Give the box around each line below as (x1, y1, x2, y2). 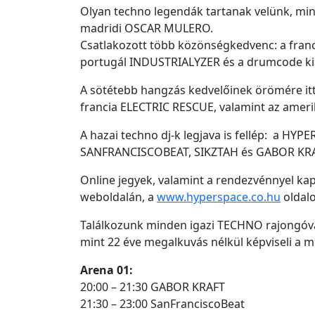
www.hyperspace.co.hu (157, 189, 281, 205)
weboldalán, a (80, 189, 157, 205)
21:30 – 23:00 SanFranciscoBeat (80, 296, 247, 311)
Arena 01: (80, 262, 133, 278)
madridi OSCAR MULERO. (80, 20, 213, 36)
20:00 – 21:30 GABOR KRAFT (80, 279, 225, 295)
